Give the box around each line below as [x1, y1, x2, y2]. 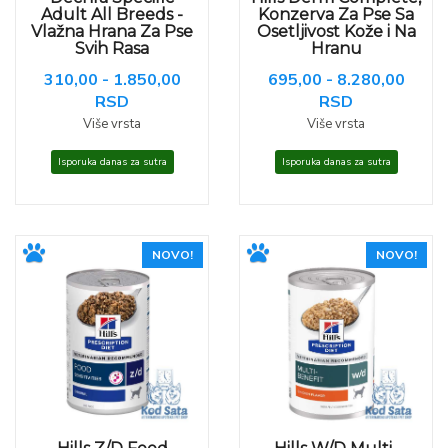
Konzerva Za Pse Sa [258, 5, 414, 24]
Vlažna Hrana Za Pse [31, 22, 193, 41]
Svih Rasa [75, 39, 149, 58]
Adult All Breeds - [41, 5, 183, 24]
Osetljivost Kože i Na [256, 22, 416, 41]
